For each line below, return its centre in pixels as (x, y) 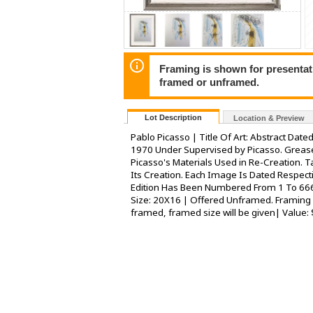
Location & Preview (269, 118)
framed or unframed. (210, 82)
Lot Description (173, 118)
